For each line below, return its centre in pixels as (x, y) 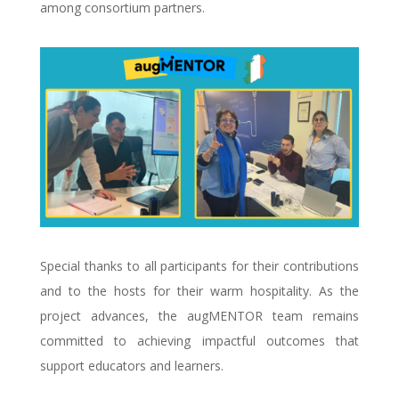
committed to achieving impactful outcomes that (199, 340)
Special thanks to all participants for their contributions (199, 265)
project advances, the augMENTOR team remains (199, 315)
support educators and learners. (131, 365)
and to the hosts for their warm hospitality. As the (199, 290)
